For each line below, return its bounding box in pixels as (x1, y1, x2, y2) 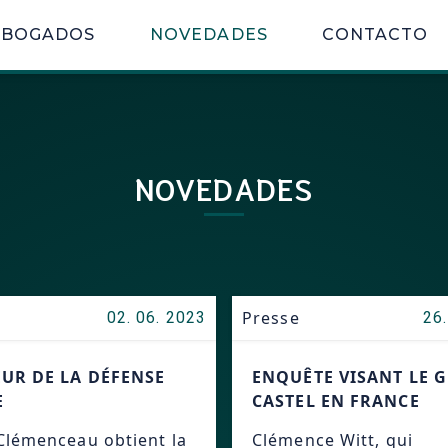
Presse (242, 307, 300, 329)
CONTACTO (322, 25, 429, 44)
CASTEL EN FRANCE (252, 390, 420, 412)
